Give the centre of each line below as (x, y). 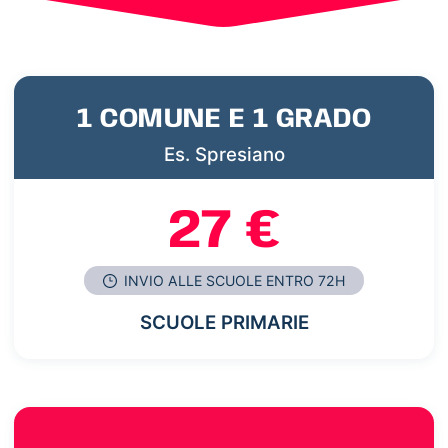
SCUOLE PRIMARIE (224, 322)
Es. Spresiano (224, 155)
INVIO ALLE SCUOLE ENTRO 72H (233, 280)
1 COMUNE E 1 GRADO (224, 120)
